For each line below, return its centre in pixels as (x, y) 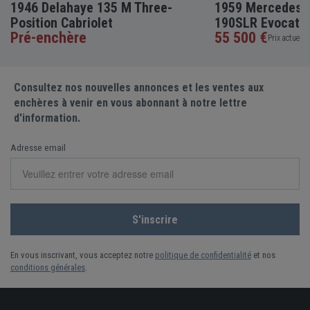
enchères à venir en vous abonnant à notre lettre (130, 102)
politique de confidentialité (203, 255)
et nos (263, 255)
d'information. (47, 118)
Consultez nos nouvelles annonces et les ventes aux (139, 87)
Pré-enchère (48, 37)
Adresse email (38, 147)
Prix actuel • (287, 38)
